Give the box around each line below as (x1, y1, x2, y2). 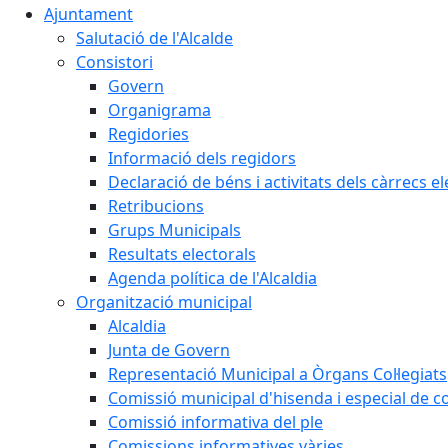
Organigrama (108, 98, 211, 121)
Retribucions (108, 194, 204, 217)
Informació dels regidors (108, 146, 296, 169)
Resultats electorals (108, 242, 256, 265)
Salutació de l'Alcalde (76, 26, 233, 49)
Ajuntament (44, 2, 133, 25)
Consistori (76, 50, 153, 73)
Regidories (108, 122, 189, 145)
